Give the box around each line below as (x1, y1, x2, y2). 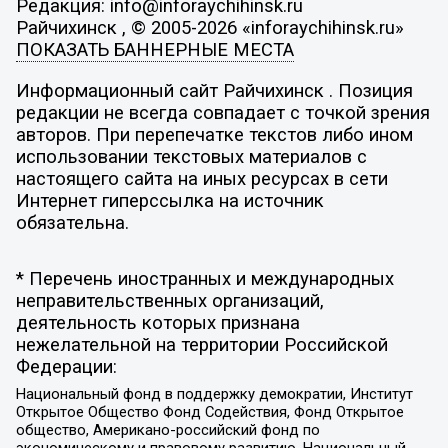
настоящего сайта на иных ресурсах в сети (15, 168, 388, 191)
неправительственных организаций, (15, 289, 324, 312)
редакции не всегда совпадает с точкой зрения (15, 102, 430, 125)
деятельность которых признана (15, 311, 300, 334)
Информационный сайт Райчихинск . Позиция (15, 80, 413, 103)
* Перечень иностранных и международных (15, 267, 394, 290)
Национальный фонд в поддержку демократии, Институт (15, 385, 413, 404)
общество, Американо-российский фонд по (15, 421, 320, 440)
